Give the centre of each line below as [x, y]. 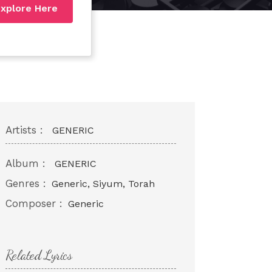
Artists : [24, 130]
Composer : [34, 203]
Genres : [25, 183]
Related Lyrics [39, 255]
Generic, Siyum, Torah [103, 183]
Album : [25, 163]
